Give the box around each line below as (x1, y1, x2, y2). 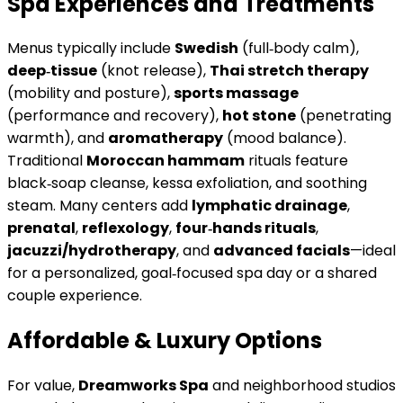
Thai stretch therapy (210, 60, 369, 82)
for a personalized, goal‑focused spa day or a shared (7, 263, 377, 284)
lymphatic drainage (192, 195, 347, 217)
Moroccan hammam (86, 150, 245, 172)
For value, (7, 375, 78, 397)
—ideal (350, 240, 396, 262)
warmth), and (7, 128, 108, 149)
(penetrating (296, 105, 391, 127)
